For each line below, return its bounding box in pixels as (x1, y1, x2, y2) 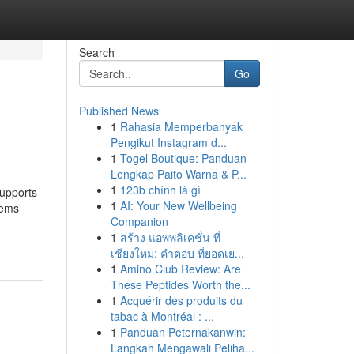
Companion (110, 213, 168, 229)
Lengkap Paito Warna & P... (110, 166, 247, 182)
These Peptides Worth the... (110, 277, 250, 292)
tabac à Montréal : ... (110, 308, 214, 324)
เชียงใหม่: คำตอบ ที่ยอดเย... (110, 245, 244, 261)
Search (78, 44, 115, 60)
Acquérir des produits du (119, 292, 243, 308)
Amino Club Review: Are (119, 261, 241, 277)
